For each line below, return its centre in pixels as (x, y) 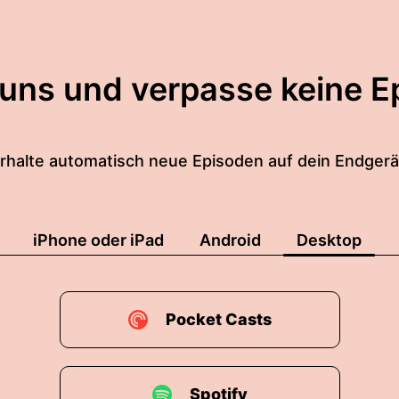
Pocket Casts (218, 319)
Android (230, 240)
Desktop (329, 240)
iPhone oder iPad (98, 240)
